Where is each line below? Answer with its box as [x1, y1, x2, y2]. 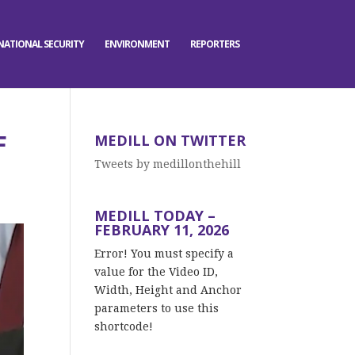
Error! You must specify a [94, 247, 235, 260]
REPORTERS [190, 37, 240, 51]
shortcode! [94, 320, 154, 333]
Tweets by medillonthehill [94, 158, 242, 170]
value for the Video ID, [94, 265, 219, 278]
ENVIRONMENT [105, 37, 170, 51]
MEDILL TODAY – [94, 206, 216, 225]
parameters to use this [94, 302, 219, 315]
